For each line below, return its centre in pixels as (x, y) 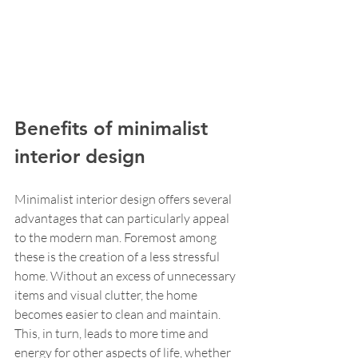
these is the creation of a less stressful (118, 257)
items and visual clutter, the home (107, 295)
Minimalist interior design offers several (124, 199)
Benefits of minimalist (114, 128)
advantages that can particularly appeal (123, 218)
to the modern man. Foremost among (117, 237)
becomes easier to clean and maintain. (119, 314)
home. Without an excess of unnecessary (126, 276)
